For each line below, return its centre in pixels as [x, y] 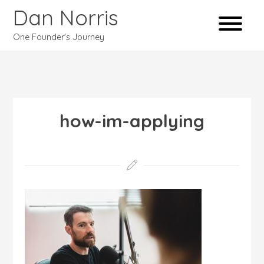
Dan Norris [66, 17]
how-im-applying [132, 121]
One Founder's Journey [59, 37]
